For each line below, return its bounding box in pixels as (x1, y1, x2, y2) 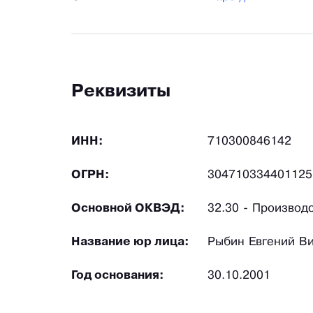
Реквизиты (71, 84, 170, 101)
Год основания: (71, 270, 164, 282)
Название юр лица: (71, 237, 189, 248)
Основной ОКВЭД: (71, 203, 185, 214)
